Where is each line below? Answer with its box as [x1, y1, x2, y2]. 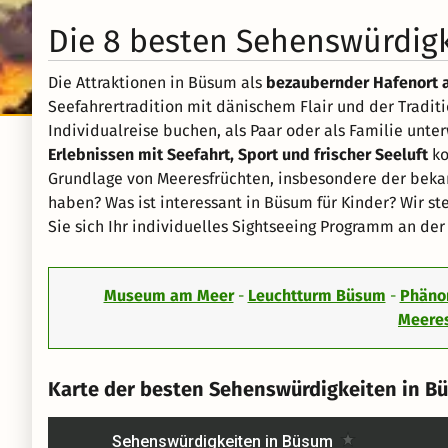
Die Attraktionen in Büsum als [48, 73, 266, 92]
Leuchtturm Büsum [247, 286, 386, 305]
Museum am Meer [103, 286, 234, 305]
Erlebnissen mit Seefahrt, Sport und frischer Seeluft [48, 145, 428, 164]
